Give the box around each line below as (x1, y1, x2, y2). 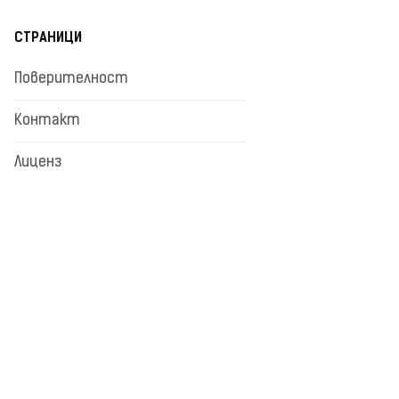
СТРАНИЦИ (14, 31, 82, 45)
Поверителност (14, 71, 128, 86)
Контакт (14, 113, 80, 128)
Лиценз (14, 155, 61, 170)
